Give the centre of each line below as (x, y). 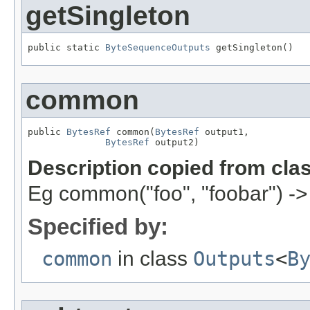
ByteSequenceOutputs (158, 47)
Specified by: (98, 226)
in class (153, 258)
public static (66, 47)
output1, (224, 131)
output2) (174, 142)
